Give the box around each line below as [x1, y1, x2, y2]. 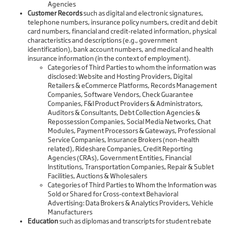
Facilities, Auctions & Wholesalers [48, 172, 147, 180]
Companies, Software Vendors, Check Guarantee [48, 90, 193, 99]
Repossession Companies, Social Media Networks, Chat [48, 118, 211, 126]
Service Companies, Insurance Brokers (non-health [48, 136, 199, 144]
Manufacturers [48, 208, 92, 216]
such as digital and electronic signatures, [82, 9, 203, 18]
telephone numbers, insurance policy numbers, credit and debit [28, 18, 217, 27]
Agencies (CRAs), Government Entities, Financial [48, 154, 191, 162]
